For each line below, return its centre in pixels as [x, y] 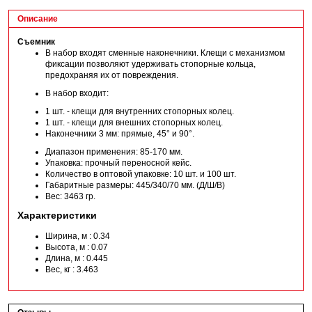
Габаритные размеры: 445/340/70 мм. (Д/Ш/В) [135, 185]
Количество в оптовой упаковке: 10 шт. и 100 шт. [141, 174]
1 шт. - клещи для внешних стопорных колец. [134, 122]
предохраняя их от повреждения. [112, 75]
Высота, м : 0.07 [77, 247]
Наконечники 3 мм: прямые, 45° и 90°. [120, 133]
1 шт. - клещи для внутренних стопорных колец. [140, 111]
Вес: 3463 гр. [70, 196]
